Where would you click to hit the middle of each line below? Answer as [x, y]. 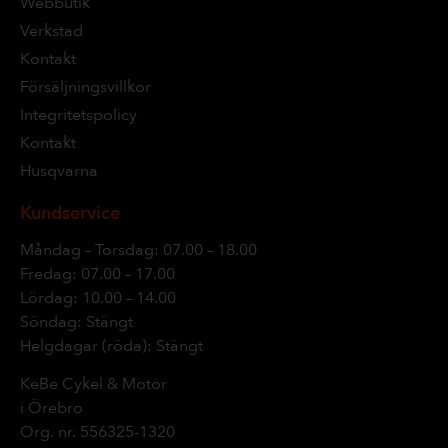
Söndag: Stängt [76, 321]
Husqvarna [59, 170]
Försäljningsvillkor [85, 86]
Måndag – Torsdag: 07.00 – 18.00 [138, 249]
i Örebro [51, 407]
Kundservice [70, 213]
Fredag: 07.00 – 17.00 [97, 273]
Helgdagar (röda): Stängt [111, 345]
